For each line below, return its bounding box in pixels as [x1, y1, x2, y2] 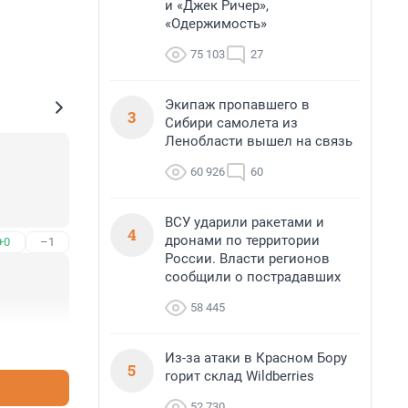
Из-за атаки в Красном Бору [165, 350, 347, 366]
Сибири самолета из [165, 115, 298, 131]
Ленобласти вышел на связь [165, 133, 352, 149]
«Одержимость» [165, 15, 267, 32]
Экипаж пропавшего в [165, 97, 310, 113]
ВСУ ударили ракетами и [165, 214, 324, 230]
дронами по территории [165, 232, 320, 249]
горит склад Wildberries [165, 368, 314, 384]
